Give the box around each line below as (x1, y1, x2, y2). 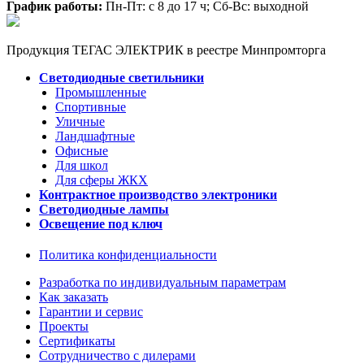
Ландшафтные (55, 129, 135, 144)
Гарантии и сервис (39, 305, 143, 319)
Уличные (55, 115, 105, 129)
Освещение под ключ (39, 217, 162, 232)
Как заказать (39, 290, 108, 305)
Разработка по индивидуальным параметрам (39, 275, 286, 290)
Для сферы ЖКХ (55, 173, 148, 188)
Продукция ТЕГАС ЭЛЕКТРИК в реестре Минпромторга (6, 43, 326, 58)
